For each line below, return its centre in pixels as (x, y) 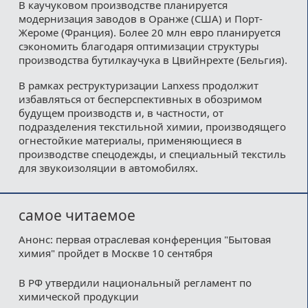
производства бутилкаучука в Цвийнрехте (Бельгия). (153, 59)
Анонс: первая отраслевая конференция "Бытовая (144, 240)
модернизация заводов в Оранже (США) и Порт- (140, 18)
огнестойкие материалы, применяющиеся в (130, 140)
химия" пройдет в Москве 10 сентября (115, 253)
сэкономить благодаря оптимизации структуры (139, 46)
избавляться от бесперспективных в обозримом (140, 99)
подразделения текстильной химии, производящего (152, 126)
